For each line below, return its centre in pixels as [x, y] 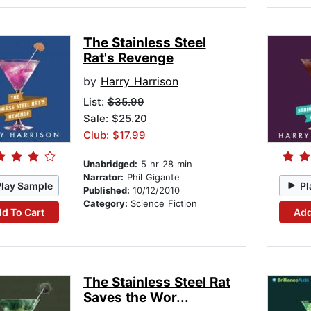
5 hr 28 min [165, 164]
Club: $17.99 [114, 135]
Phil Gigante [151, 177]
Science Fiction [163, 204]
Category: [107, 204]
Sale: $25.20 [115, 119]
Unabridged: [110, 164]
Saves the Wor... [136, 298]
